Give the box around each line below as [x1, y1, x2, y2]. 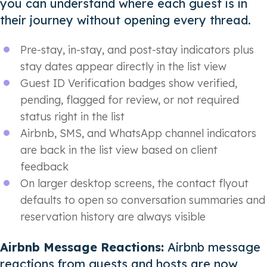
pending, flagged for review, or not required [20, 93, 239, 107]
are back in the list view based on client [20, 143, 218, 157]
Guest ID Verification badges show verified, [20, 76, 237, 91]
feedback [20, 160, 69, 174]
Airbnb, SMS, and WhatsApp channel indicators [20, 126, 256, 141]
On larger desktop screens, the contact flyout [20, 176, 249, 191]
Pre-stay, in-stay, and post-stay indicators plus [20, 43, 254, 57]
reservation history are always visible [20, 210, 206, 224]
